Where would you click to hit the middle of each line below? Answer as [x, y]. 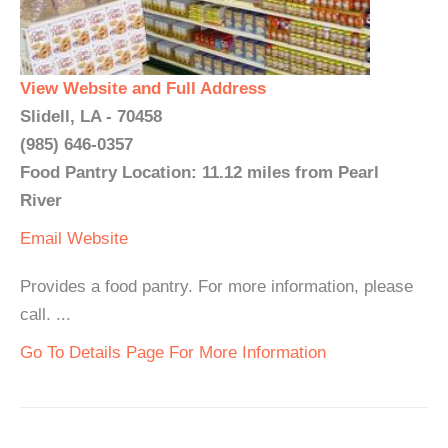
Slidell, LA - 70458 [91, 116]
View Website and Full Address [143, 88]
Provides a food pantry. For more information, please [216, 286]
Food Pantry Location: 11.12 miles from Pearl [199, 172]
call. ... [45, 314]
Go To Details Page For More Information [173, 352]
